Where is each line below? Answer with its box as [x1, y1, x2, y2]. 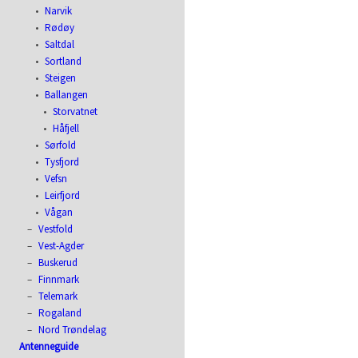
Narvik [45, 4, 73, 18]
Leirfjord [45, 189, 81, 202]
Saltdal [45, 38, 75, 51]
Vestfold [38, 222, 74, 236]
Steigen [45, 71, 77, 85]
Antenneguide [19, 340, 79, 353]
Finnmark [38, 272, 80, 286]
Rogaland [38, 306, 82, 320]
